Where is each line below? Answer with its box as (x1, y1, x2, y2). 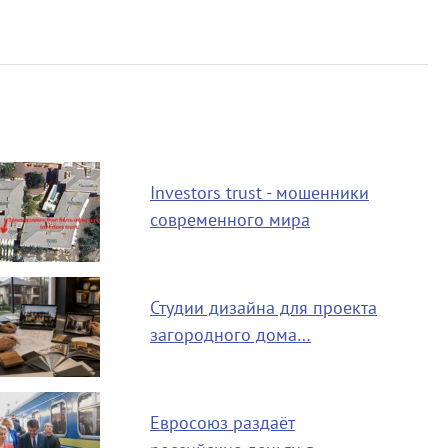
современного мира (149, 210, 310, 231)
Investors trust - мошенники (149, 183, 369, 204)
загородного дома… (149, 325, 311, 346)
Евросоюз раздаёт (149, 413, 295, 434)
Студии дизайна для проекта (149, 298, 377, 319)
